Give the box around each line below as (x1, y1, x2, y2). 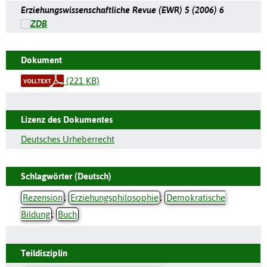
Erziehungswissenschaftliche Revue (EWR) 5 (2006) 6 (21, 4, 224, 15)
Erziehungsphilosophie (70, 192, 159, 203)
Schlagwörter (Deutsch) (21, 170, 111, 181)
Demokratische (166, 192, 225, 203)
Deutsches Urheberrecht (21, 133, 114, 144)
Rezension (23, 192, 63, 203)
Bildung (21, 209, 50, 219)
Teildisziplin (21, 247, 67, 258)
